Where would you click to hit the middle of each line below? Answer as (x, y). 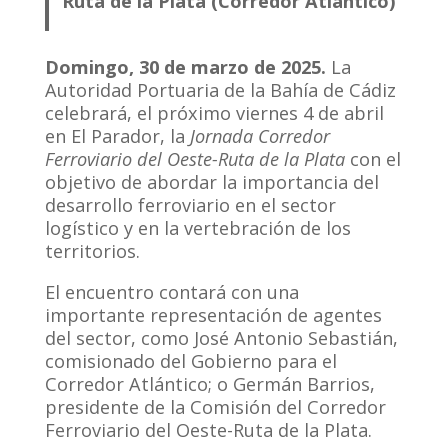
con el (372, 158)
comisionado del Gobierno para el (190, 360)
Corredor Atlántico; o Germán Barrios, (209, 383)
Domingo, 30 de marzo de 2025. (187, 66)
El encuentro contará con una (171, 291)
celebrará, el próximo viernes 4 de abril (214, 112)
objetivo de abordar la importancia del (211, 181)
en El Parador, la (117, 135)
